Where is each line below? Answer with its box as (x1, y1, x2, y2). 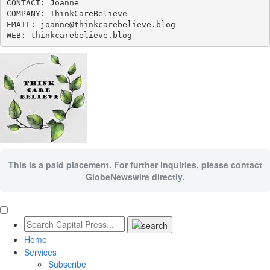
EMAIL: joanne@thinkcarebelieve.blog (6, 19, 175, 29)
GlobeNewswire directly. (86, 171, 184, 183)
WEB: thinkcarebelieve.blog (6, 30, 132, 40)
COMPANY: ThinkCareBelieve (6, 8, 127, 18)
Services (24, 246, 57, 259)
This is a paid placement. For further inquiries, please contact (8, 159, 262, 171)
